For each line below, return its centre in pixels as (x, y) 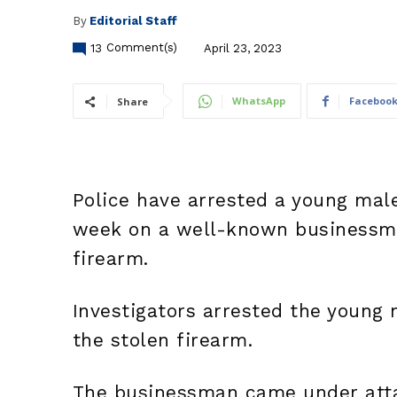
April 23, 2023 (242, 48)
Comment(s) (141, 48)
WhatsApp (258, 101)
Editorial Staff (133, 20)
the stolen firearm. (163, 340)
